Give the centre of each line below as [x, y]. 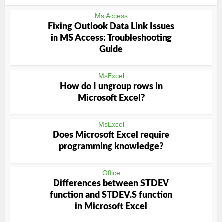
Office [111, 173]
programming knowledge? [111, 147]
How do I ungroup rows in [111, 87]
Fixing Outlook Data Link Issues [111, 27]
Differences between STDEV [111, 184]
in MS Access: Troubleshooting [111, 38]
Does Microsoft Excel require [111, 135]
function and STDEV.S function [111, 195]
